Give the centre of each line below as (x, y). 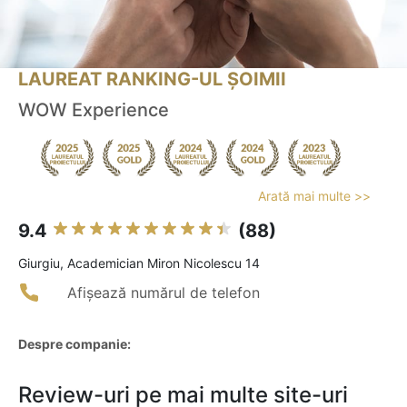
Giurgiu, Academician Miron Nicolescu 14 (139, 263)
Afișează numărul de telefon (164, 293)
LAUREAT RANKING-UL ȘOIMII (152, 79)
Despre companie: (74, 344)
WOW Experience (94, 110)
